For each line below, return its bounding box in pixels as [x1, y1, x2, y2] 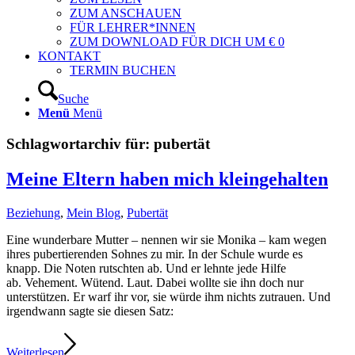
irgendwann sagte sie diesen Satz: [6, 303, 174, 318]
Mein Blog [67, 205, 120, 219]
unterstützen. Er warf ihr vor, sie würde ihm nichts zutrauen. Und [6, 289, 330, 303]
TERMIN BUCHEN [70, 63, 176, 77]
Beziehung [6, 205, 60, 219]
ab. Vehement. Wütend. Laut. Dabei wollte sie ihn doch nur [6, 275, 303, 289]
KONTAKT [38, 49, 101, 63]
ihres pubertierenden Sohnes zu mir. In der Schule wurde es [6, 246, 303, 261]
